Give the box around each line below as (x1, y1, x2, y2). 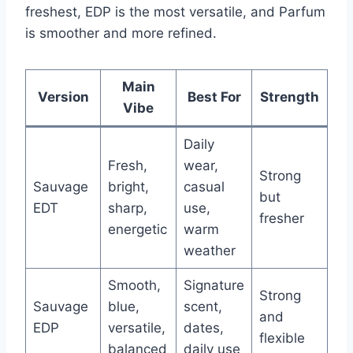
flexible (258, 329, 305, 346)
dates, (183, 319, 224, 336)
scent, (183, 298, 222, 314)
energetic (107, 221, 167, 237)
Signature (183, 277, 244, 293)
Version (37, 88, 89, 105)
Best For (187, 88, 241, 105)
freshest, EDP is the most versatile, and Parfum (25, 3, 325, 20)
